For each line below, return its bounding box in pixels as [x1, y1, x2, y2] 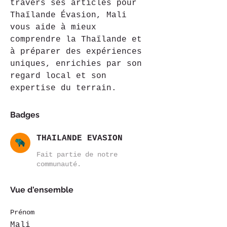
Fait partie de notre [36, 150, 118, 159]
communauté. [36, 160, 81, 168]
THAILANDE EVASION [36, 134, 123, 143]
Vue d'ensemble [10, 185, 73, 195]
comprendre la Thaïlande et [10, 35, 147, 44]
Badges [10, 110, 40, 120]
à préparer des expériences [10, 47, 147, 56]
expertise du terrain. [10, 84, 117, 93]
